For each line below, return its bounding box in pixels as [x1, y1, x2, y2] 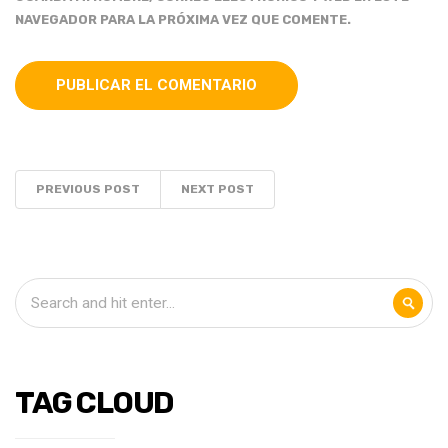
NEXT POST [181, 181, 254, 196]
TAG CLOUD [15, 384, 175, 421]
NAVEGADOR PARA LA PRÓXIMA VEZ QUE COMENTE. [15, 11, 351, 27]
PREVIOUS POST [36, 181, 140, 196]
